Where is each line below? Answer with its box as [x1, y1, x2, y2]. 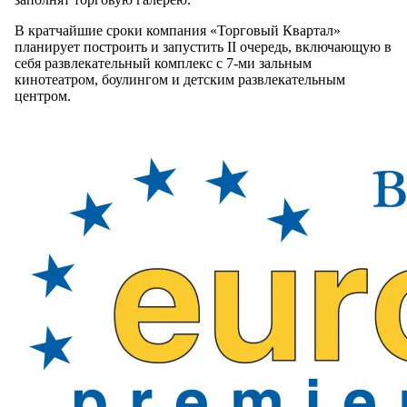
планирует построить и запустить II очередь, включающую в [15, 39, 392, 55]
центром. [15, 88, 71, 104]
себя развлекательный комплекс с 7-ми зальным [15, 55, 312, 72]
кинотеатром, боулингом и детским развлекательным [15, 72, 345, 88]
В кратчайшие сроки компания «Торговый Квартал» [15, 23, 341, 39]
